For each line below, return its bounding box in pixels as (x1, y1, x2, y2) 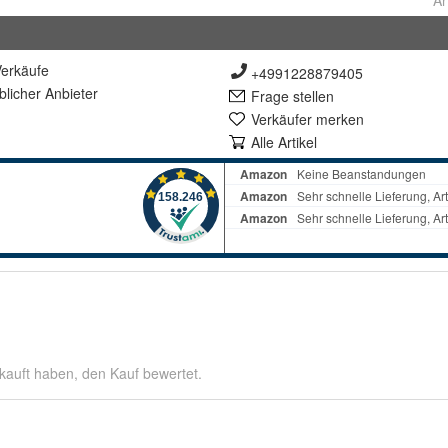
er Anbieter (28, 83, 98, 103)
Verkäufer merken (251, 109, 364, 129)
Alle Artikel (251, 132, 317, 152)
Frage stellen (251, 86, 334, 106)
